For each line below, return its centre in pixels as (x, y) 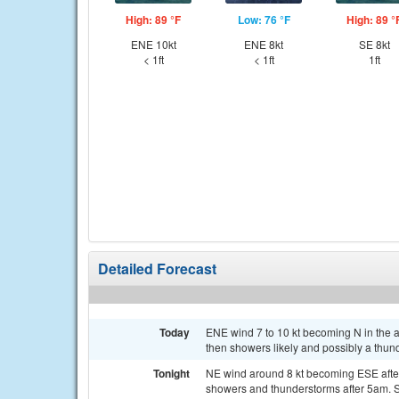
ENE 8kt (264, 44)
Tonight (171, 373)
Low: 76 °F (264, 20)
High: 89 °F (153, 20)
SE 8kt (374, 44)
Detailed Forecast (157, 269)
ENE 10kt (153, 44)
